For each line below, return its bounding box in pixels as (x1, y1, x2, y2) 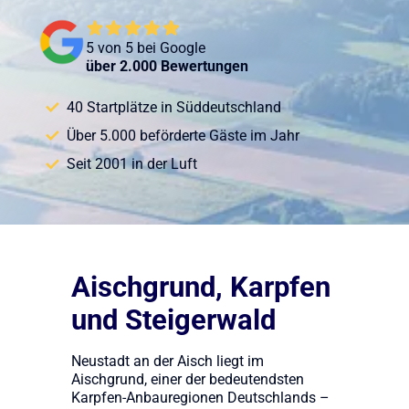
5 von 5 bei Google (85, 39, 205, 57)
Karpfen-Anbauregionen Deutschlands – (70, 389, 330, 406)
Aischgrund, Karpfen (70, 270, 330, 305)
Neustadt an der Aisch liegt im (70, 352, 264, 370)
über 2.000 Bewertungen (85, 58, 248, 75)
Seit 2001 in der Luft (66, 156, 197, 173)
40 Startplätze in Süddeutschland (66, 99, 281, 116)
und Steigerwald (70, 303, 276, 338)
